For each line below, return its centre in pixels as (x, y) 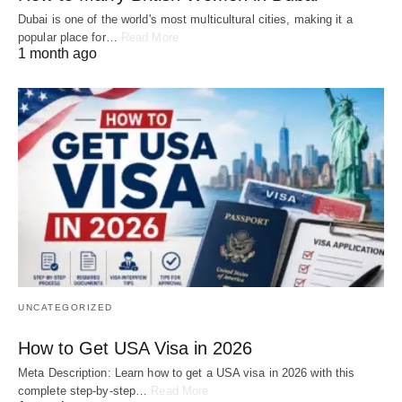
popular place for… (70, 38)
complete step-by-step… (85, 391)
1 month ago (57, 54)
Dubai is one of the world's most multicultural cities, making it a (185, 20)
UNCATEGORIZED (66, 308)
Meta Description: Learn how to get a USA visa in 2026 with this (187, 373)
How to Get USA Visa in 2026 (135, 349)
